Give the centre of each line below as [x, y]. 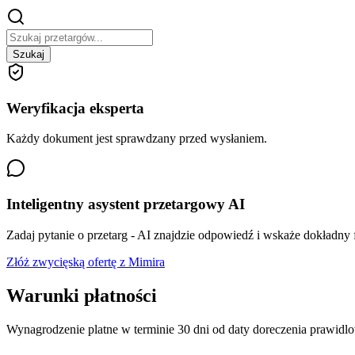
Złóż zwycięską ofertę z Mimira [86, 261]
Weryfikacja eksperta [75, 108]
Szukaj [29, 54]
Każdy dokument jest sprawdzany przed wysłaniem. [137, 139]
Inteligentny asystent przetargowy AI [126, 204]
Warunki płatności [82, 295]
